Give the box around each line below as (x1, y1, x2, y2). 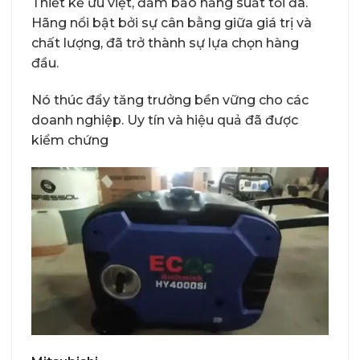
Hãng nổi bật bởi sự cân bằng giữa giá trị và (31, 15, 312, 31)
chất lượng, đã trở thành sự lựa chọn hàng (31, 35, 299, 51)
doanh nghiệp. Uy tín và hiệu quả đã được (31, 112, 298, 128)
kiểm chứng (31, 132, 108, 148)
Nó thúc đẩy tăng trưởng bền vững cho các (31, 92, 309, 108)
